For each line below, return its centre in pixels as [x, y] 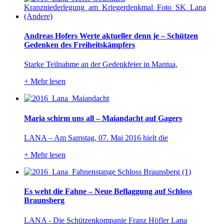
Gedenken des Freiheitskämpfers [79, 45]
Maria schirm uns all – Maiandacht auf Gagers [103, 118]
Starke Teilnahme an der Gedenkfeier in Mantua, [101, 64]
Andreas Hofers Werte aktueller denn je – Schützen [111, 36]
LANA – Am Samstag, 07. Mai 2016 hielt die [96, 138]
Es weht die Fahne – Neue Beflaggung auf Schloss [108, 191]
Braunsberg [44, 200]
